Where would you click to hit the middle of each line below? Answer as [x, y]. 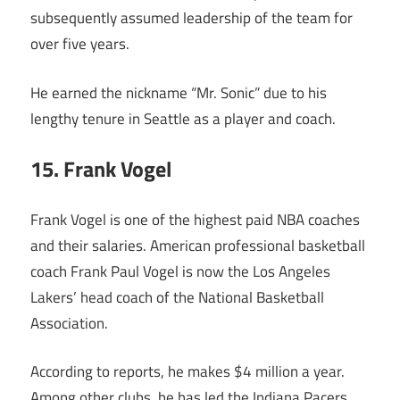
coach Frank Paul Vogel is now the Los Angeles [180, 271]
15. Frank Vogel [101, 169]
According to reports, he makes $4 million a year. [187, 372]
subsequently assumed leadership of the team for [192, 18]
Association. [69, 323]
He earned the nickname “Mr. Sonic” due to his [179, 92]
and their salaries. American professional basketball [198, 245]
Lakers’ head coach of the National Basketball [177, 297]
